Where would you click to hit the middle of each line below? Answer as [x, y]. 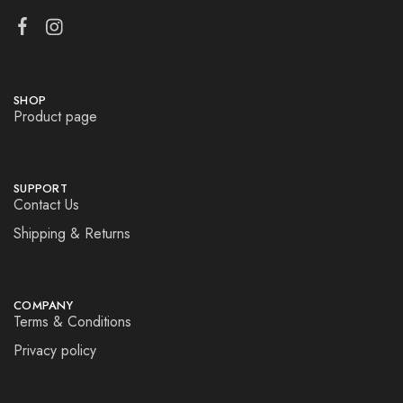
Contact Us [46, 205]
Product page [55, 116]
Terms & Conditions [72, 322]
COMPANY [43, 305]
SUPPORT [40, 188]
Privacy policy [55, 350]
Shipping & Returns [72, 233]
